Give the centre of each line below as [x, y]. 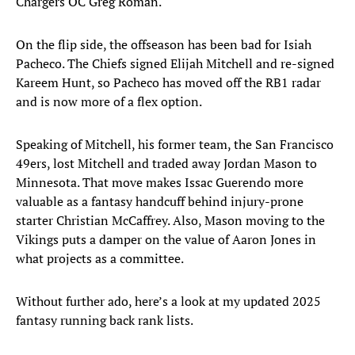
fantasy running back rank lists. [105, 321]
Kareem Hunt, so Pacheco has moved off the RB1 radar [168, 83]
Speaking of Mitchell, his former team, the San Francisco [175, 145]
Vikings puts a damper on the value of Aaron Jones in [166, 240]
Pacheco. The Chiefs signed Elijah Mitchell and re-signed [175, 64]
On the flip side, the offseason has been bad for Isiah [164, 45]
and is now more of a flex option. [109, 102]
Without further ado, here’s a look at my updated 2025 [168, 302]
